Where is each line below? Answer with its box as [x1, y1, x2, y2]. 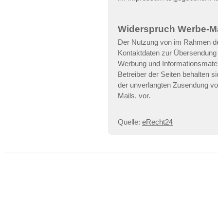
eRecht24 [142, 118, 173, 126]
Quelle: [118, 118, 142, 126]
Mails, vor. [118, 91, 150, 100]
